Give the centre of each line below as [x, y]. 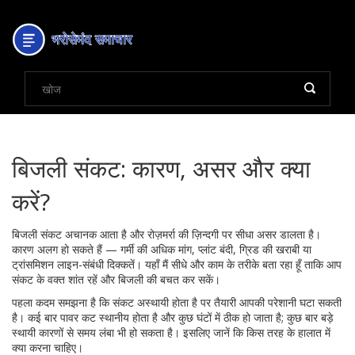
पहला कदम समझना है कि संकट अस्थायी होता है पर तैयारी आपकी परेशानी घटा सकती [177, 302]
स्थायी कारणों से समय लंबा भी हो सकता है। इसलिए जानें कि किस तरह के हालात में [171, 332]
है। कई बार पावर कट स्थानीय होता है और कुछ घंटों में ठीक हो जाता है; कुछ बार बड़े [173, 317]
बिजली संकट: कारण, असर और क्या [161, 168]
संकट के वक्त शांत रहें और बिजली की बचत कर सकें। [116, 279]
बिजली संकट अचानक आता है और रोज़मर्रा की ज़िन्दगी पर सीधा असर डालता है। [166, 234]
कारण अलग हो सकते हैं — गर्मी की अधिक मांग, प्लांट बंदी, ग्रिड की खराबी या [162, 249]
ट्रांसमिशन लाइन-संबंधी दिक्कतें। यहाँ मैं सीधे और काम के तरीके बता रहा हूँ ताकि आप [177, 264]
